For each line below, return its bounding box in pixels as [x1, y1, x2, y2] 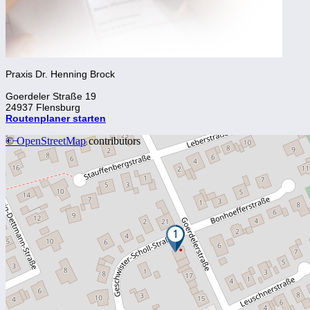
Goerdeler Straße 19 [6, 90, 96, 102]
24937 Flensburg [6, 101, 80, 113]
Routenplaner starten [6, 112, 106, 124]
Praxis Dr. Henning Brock [6, 68, 115, 80]
